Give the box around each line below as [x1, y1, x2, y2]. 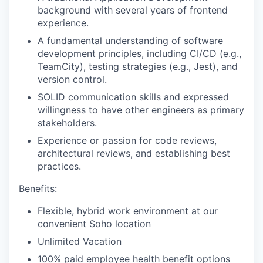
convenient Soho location [38, 218, 151, 230]
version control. [38, 73, 107, 85]
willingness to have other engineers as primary [38, 104, 244, 116]
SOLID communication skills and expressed [38, 91, 229, 103]
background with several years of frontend [38, 4, 228, 16]
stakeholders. [38, 117, 97, 129]
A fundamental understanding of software [38, 35, 223, 46]
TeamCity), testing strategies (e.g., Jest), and [38, 60, 238, 72]
